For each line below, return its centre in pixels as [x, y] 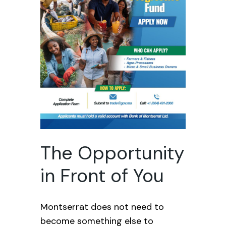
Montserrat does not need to [102, 207]
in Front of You [102, 176]
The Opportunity [112, 153]
